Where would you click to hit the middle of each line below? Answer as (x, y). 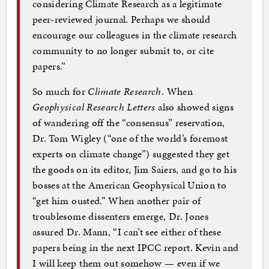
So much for (60, 91)
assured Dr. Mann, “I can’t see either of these (127, 231)
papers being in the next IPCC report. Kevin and (136, 247)
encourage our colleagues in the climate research (135, 35)
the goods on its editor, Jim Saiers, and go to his (135, 169)
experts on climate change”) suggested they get (131, 153)
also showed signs (195, 107)
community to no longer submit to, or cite (123, 50)
